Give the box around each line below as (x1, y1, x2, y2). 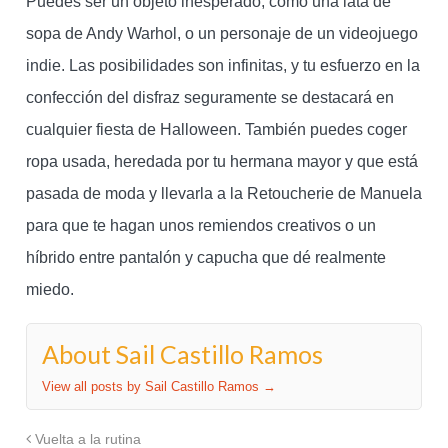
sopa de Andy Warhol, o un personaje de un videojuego (25, 25, 418, 43)
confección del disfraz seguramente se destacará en (25, 89, 394, 107)
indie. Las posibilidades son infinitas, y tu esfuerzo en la (25, 57, 420, 75)
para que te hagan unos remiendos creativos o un (25, 217, 376, 235)
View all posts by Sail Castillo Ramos (41, 379, 263, 395)
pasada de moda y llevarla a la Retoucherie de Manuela (25, 185, 422, 203)
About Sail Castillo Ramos (41, 339, 323, 370)
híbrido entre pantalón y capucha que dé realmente (25, 249, 386, 267)
